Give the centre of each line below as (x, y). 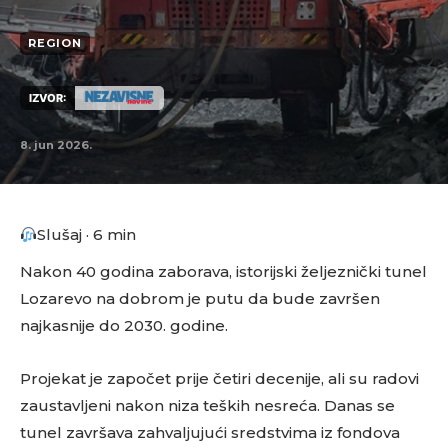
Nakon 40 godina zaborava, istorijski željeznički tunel (223, 271)
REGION (55, 43)
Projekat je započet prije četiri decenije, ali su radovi (219, 378)
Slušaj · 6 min (87, 234)
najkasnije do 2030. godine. (124, 325)
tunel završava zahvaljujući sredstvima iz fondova (210, 432)
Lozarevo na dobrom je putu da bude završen (200, 298)
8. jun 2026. (56, 145)
